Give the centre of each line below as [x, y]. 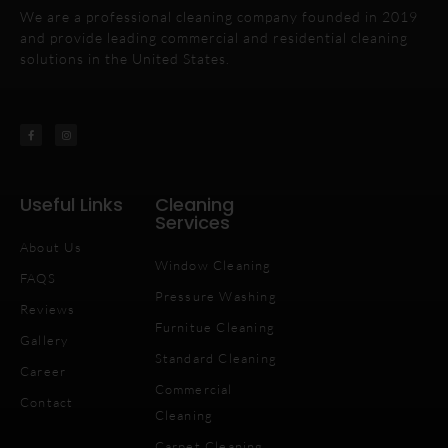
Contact [47, 401]
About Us [51, 246]
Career [43, 370]
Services [192, 222]
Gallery [44, 339]
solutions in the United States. [125, 59]
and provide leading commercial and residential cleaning [214, 38]
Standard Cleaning [216, 357]
